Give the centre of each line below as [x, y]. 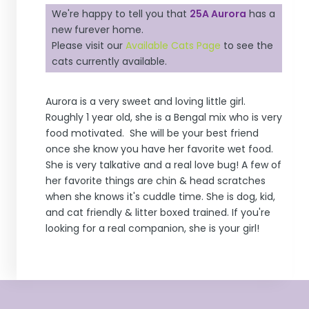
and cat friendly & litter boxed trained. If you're [158, 213]
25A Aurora [218, 14]
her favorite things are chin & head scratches [155, 181]
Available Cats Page [173, 46]
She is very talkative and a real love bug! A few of [163, 165]
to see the [247, 46]
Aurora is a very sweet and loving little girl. [145, 102]
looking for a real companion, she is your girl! [152, 229]
